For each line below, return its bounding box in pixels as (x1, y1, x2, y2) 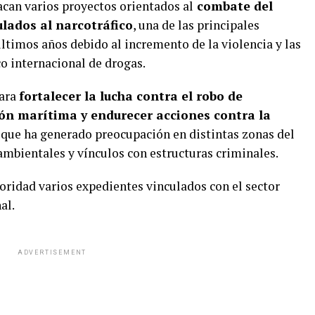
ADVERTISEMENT (17, 248, 87, 256)
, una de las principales (133, 16, 259, 33)
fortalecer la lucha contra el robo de (19, 87, 243, 104)
